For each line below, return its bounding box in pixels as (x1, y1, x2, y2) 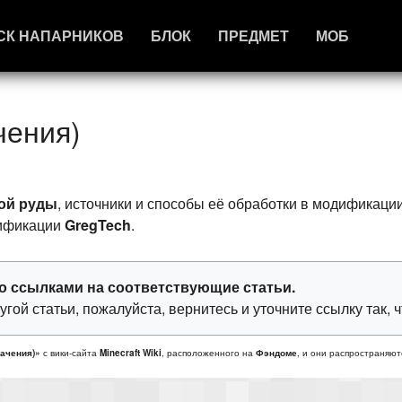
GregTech (65, 214, 131, 235)
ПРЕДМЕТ (218, 25, 290, 46)
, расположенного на (161, 346, 256, 360)
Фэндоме (255, 346, 297, 360)
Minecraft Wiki (99, 346, 162, 360)
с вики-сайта (39, 346, 100, 360)
